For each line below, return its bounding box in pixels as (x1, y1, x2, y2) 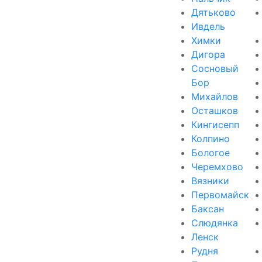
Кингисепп (191, 118, 239, 130)
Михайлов (191, 90, 238, 102)
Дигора (191, 48, 225, 60)
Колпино (191, 132, 230, 144)
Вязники (191, 174, 229, 187)
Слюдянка (191, 216, 238, 229)
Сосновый (191, 62, 239, 74)
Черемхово (191, 160, 243, 173)
